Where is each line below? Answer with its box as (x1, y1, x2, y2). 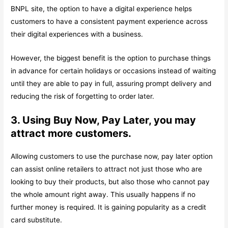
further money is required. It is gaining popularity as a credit (11, 203, 207, 212)
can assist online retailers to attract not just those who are (11, 165, 203, 174)
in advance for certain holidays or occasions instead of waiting (11, 66, 216, 75)
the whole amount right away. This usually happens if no (11, 190, 196, 199)
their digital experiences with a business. (11, 30, 144, 38)
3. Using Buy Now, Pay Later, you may (11, 114, 196, 127)
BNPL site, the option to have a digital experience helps (11, 4, 192, 13)
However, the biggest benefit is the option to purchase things (11, 53, 211, 62)
